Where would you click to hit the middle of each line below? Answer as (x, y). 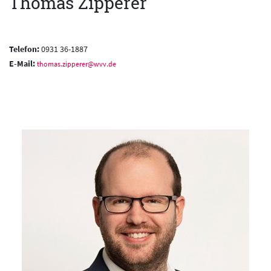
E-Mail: (23, 64)
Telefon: (24, 49)
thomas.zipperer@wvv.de (77, 64)
